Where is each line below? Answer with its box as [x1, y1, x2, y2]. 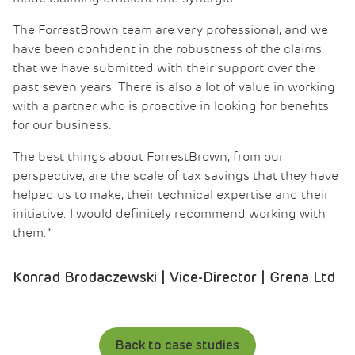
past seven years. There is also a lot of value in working [13, 78, 335, 95]
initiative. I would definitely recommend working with [13, 205, 326, 222]
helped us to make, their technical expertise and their [13, 186, 329, 203]
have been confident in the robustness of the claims [13, 40, 322, 57]
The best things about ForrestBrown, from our [13, 148, 284, 165]
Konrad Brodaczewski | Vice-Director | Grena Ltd [13, 270, 335, 285]
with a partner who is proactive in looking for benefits [13, 97, 329, 114]
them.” [13, 224, 51, 241]
